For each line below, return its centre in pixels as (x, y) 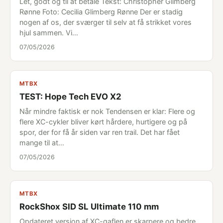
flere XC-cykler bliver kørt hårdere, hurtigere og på (103, 122)
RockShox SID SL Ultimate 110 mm (89, 207)
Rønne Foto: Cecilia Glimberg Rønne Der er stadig (101, 12)
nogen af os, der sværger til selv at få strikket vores (106, 22)
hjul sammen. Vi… (49, 33)
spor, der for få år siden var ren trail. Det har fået (100, 132)
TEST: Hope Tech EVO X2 (70, 97)
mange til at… (42, 143)
